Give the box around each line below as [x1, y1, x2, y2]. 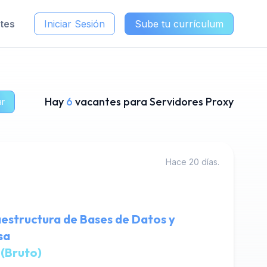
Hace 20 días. [166, 157, 219, 167]
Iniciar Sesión [44, 17, 105, 30]
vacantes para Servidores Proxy [75, 95, 234, 108]
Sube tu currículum [135, 17, 223, 30]
